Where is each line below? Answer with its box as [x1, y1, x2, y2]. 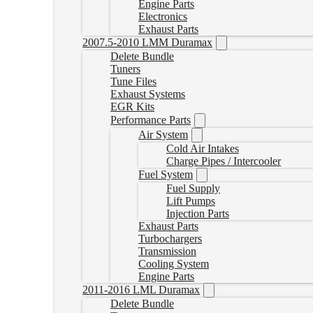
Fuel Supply [166, 182, 220, 194]
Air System [138, 129, 188, 140]
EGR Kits [110, 101, 154, 112]
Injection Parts [166, 208, 229, 219]
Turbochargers [138, 233, 202, 245]
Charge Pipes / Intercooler [166, 155, 281, 167]
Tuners [110, 63, 140, 75]
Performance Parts [110, 114, 191, 126]
